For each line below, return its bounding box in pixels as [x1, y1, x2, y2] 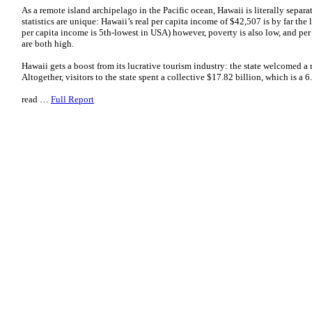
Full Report [51, 94, 94, 104]
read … [22, 94, 51, 104]
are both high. [22, 38, 76, 49]
